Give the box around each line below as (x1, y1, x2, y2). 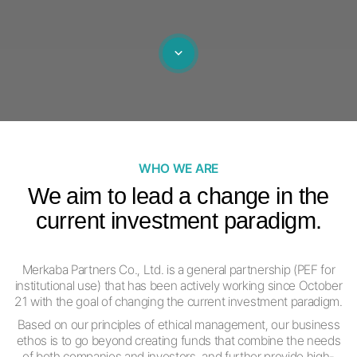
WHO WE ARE (139, 161, 218, 176)
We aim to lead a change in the (28, 182, 329, 209)
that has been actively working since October (104, 277, 343, 293)
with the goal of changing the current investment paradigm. (30, 293, 343, 309)
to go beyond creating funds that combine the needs (61, 332, 341, 348)
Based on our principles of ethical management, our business (17, 316, 340, 332)
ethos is (16, 332, 61, 348)
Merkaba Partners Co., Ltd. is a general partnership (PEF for (22, 261, 335, 277)
